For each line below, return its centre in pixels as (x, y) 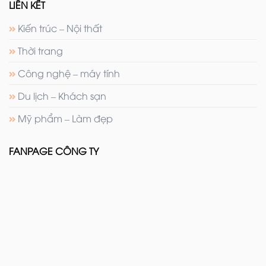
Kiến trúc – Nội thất (60, 28)
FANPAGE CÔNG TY (54, 151)
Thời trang (40, 50)
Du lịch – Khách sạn (62, 95)
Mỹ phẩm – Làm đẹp (65, 118)
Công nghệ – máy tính (69, 73)
